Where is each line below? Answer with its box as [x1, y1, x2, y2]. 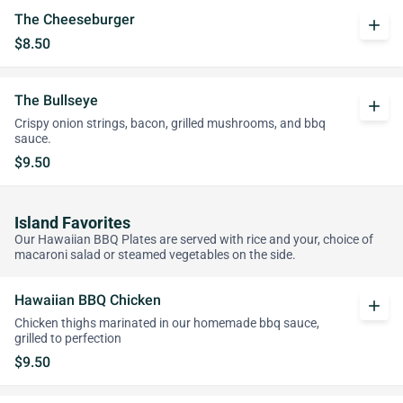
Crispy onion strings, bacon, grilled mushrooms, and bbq [14, 116, 326, 131]
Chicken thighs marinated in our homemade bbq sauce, [14, 316, 319, 331]
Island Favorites [14, 214, 130, 232]
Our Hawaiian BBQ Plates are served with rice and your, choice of [14, 232, 373, 247]
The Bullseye [14, 92, 98, 109]
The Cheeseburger [14, 11, 135, 28]
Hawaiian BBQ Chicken [14, 291, 161, 309]
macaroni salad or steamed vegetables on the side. [14, 247, 296, 263]
